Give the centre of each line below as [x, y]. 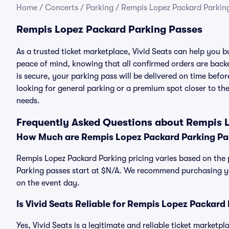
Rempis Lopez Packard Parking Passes [109, 29]
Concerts [62, 8]
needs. [28, 101]
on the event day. [48, 183]
